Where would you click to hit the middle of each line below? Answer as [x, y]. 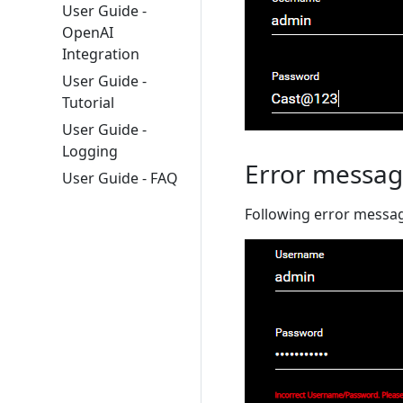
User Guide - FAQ [120, 179]
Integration [101, 54]
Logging [90, 152]
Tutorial [88, 103]
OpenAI [88, 33]
